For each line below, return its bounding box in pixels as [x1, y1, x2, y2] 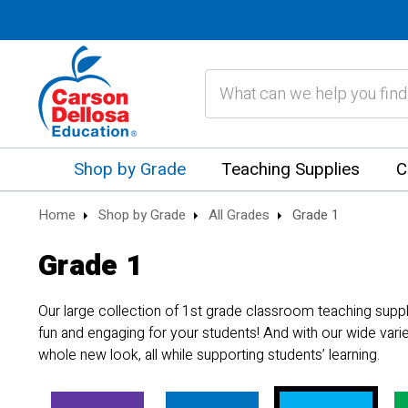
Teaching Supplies [221, 157, 361, 182]
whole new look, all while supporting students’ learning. [38, 344, 381, 366]
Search [205, 69, 247, 88]
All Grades [209, 205, 270, 225]
